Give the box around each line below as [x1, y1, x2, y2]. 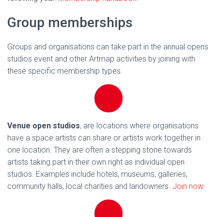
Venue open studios [7, 121, 80, 131]
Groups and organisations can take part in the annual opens [7, 42, 208, 52]
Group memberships [7, 15, 133, 31]
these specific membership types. [7, 66, 123, 76]
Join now [172, 182, 203, 191]
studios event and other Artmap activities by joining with [7, 54, 195, 64]
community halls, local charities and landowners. [7, 182, 172, 191]
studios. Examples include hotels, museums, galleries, [7, 170, 187, 179]
